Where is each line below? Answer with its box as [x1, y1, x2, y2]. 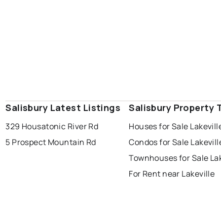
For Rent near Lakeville [129, 168, 215, 180]
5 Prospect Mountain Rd [5, 137, 96, 148]
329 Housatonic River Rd [5, 121, 99, 132]
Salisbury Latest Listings [5, 102, 121, 114]
